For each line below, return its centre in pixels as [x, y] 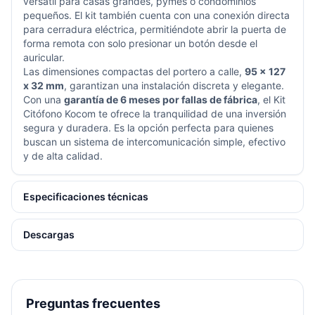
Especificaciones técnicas [86, 197]
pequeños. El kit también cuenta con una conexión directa [156, 15]
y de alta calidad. [63, 156]
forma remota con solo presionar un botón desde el [140, 43]
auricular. [44, 57]
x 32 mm [44, 85]
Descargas [49, 234]
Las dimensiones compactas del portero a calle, [134, 71]
